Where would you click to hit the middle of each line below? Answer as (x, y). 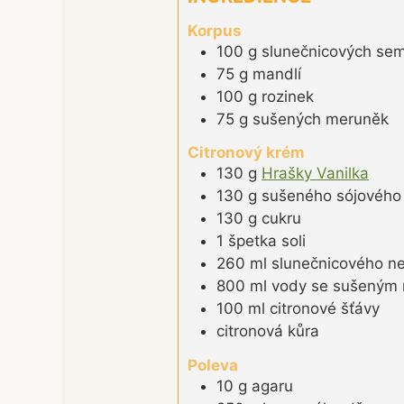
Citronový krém (246, 153)
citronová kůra (268, 331)
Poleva (213, 365)
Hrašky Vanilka (315, 174)
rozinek (288, 96)
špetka (252, 241)
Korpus (215, 30)
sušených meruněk (321, 119)
